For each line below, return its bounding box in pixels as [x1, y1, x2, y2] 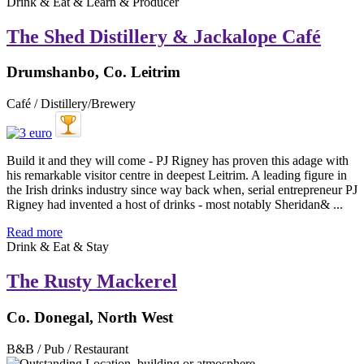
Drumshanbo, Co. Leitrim [6, 63, 180, 81]
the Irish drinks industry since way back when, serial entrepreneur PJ [6, 183, 357, 197]
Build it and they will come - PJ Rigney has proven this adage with [6, 154, 349, 168]
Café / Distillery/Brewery [6, 97, 136, 111]
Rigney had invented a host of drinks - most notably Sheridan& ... [6, 197, 343, 212]
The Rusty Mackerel [6, 271, 177, 292]
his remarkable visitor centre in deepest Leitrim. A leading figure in [6, 168, 347, 183]
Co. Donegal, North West [6, 308, 173, 326]
